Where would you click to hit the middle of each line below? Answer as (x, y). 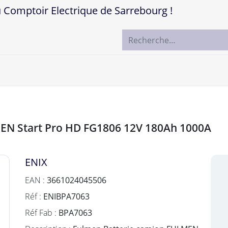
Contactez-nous (171, 70)
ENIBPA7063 (66, 196)
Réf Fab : (42, 213)
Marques (111, 70)
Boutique (53, 70)
